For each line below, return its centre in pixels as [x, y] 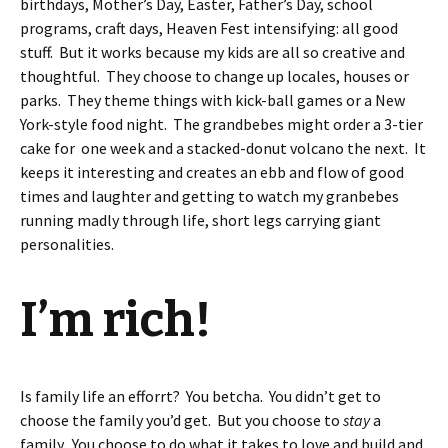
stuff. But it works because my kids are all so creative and [212, 52]
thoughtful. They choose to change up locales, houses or [214, 76]
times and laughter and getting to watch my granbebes [209, 196]
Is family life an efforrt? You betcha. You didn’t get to [200, 396]
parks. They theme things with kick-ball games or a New [212, 100]
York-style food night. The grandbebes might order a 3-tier [221, 124]
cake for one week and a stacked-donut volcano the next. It [223, 148]
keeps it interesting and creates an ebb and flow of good [212, 172]
